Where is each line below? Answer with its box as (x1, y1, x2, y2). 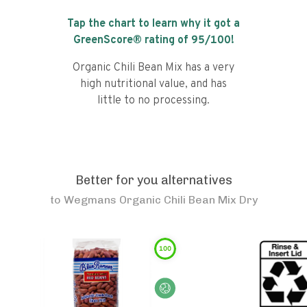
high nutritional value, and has (80, 77, 227, 91)
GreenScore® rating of (73, 34, 191, 47)
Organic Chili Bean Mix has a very (73, 61, 234, 75)
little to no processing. (97, 94, 210, 108)
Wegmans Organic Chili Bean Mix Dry (63, 193, 258, 206)
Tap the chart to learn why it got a (67, 17, 240, 31)
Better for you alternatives (75, 173, 232, 188)
